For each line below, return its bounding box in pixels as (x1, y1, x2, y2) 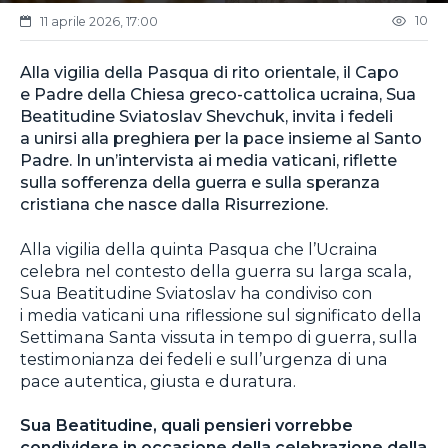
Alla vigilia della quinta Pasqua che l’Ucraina (20, 238, 378, 259)
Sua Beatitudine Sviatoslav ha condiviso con (20, 282, 372, 303)
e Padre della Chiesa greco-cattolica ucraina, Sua (20, 83, 416, 104)
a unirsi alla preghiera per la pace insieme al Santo (20, 127, 422, 148)
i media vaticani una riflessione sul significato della (20, 304, 422, 325)
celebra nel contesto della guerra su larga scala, (20, 260, 411, 281)
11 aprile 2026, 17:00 (40, 14, 158, 30)
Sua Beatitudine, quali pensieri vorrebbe (20, 415, 353, 436)
